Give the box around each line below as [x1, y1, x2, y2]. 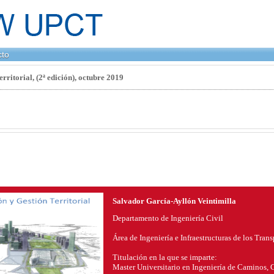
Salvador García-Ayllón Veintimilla [113, 196, 237, 206]
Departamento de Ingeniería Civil [113, 213, 224, 223]
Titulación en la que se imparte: [113, 252, 218, 262]
